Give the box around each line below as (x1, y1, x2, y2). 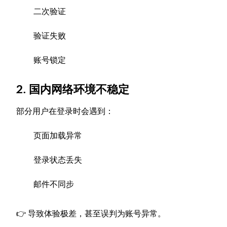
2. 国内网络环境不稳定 (16, 83, 130, 96)
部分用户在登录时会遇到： (16, 106, 114, 116)
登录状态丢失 (33, 155, 83, 165)
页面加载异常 (33, 130, 83, 140)
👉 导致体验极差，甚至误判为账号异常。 (16, 208, 166, 218)
